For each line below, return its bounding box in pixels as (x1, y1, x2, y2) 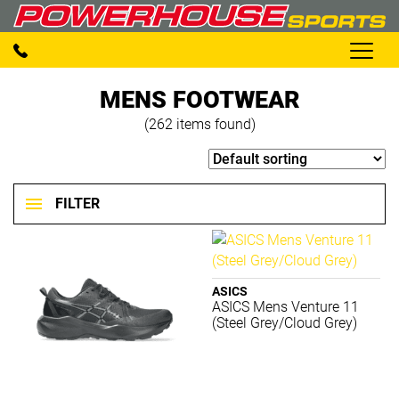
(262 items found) (143, 115, 256, 133)
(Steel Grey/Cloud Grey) (212, 313, 358, 331)
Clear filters (37, 282, 108, 300)
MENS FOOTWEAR (99, 85, 300, 114)
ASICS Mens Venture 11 (212, 297, 360, 315)
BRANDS (13, 327, 62, 342)
